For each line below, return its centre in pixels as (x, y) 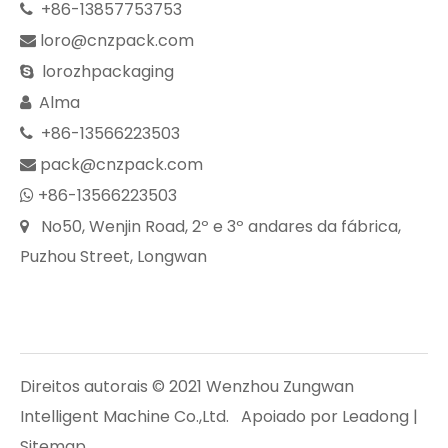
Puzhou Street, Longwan (113, 256)
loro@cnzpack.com (117, 40)
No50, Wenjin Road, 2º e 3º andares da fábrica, (215, 226)
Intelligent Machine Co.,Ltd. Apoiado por (181, 416)
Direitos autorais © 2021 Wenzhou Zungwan (187, 386)
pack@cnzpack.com (121, 164)
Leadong (375, 416)
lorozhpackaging (104, 71)
